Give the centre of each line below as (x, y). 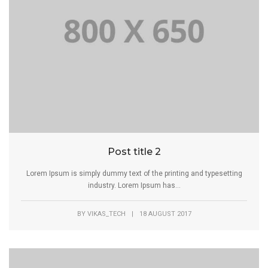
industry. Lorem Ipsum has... (134, 185)
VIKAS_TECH (106, 214)
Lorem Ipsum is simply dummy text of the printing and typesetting (134, 173)
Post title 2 (134, 151)
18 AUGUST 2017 (165, 214)
